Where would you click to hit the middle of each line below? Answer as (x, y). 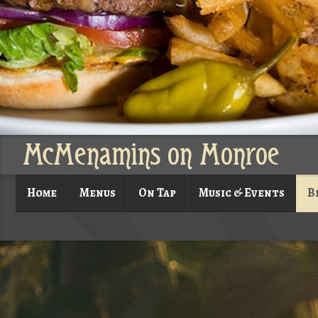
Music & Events (242, 193)
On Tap (157, 193)
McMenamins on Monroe (151, 155)
